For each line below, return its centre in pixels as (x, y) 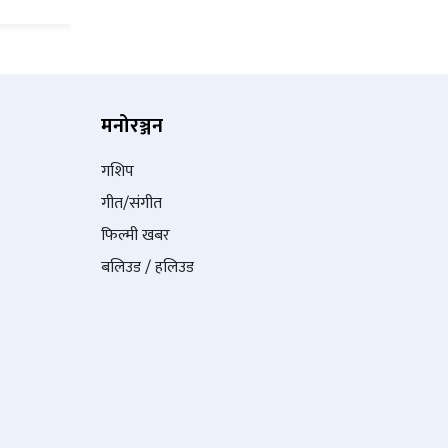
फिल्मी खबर (135, 235)
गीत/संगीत (131, 203)
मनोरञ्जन (132, 125)
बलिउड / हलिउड (147, 267)
